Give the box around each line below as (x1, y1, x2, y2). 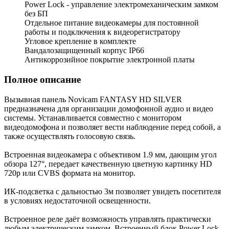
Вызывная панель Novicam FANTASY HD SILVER (4, 95, 182, 104)
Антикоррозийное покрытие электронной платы (25, 55, 195, 64)
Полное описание (4, 74, 81, 85)
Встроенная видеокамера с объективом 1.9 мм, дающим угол (4, 150, 217, 159)
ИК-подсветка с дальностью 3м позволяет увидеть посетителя (4, 187, 221, 196)
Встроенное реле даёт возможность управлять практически (4, 214, 211, 223)
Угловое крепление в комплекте (25, 37, 136, 46)
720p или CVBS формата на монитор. (4, 168, 135, 177)
